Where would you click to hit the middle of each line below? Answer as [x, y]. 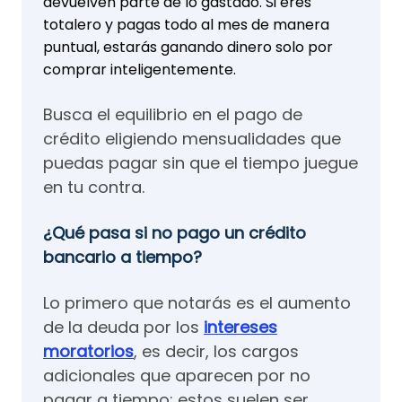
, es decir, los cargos [216, 351]
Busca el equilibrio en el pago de [173, 114]
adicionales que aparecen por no [177, 375]
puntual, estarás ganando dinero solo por [188, 47]
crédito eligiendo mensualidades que [192, 138]
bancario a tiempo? [122, 257]
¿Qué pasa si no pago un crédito [175, 232]
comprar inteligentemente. [140, 69]
